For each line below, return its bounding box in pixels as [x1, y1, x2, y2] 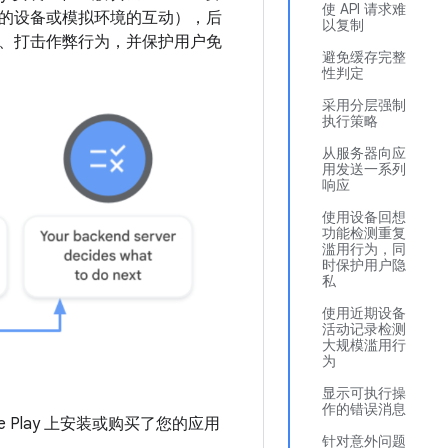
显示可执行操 [322, 384, 406, 402]
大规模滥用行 [322, 336, 406, 354]
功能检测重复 [322, 224, 406, 242]
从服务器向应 [322, 144, 406, 162]
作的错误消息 [322, 400, 406, 418]
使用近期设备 [322, 304, 406, 322]
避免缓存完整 [322, 48, 406, 66]
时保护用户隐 [322, 256, 406, 274]
